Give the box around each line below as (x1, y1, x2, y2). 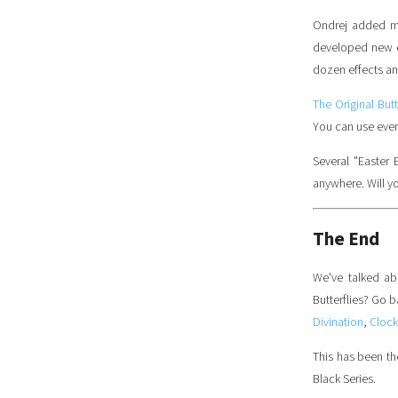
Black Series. (313, 370, 376, 389)
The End (313, 225, 379, 252)
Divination (313, 314, 363, 332)
